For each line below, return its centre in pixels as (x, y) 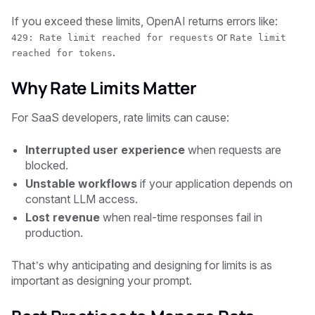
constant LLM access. (82, 199)
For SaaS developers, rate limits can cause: (120, 117)
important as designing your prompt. (102, 280)
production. (54, 232)
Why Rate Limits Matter (104, 87)
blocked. (47, 165)
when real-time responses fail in (181, 217)
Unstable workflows (81, 183)
